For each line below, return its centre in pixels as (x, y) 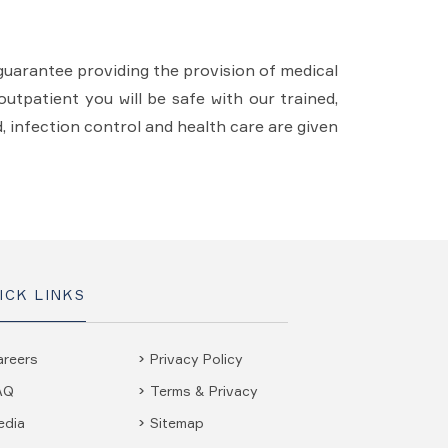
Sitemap (177, 422)
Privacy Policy (196, 358)
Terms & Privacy (204, 390)
